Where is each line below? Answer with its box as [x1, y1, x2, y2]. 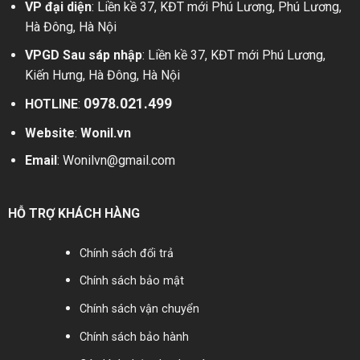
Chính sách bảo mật [80, 274, 185, 288]
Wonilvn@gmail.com [62, 153, 175, 169]
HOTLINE [24, 96, 78, 112]
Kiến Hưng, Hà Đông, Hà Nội [24, 67, 180, 83]
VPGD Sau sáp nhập [24, 47, 142, 63]
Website [24, 125, 75, 141]
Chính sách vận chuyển [80, 301, 200, 316]
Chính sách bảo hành [80, 329, 193, 344]
